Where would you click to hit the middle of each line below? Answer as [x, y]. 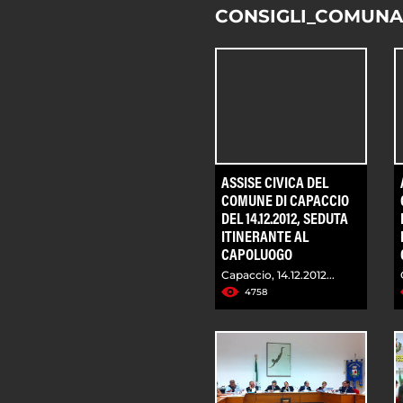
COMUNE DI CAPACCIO [285, 202]
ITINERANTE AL [265, 238]
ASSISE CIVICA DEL [275, 184]
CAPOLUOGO [257, 256]
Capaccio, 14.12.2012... [278, 274]
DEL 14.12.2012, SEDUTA [285, 220]
